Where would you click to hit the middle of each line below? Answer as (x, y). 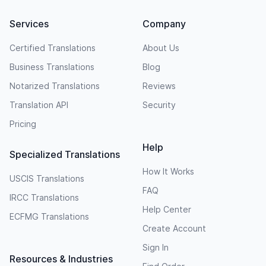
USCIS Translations (47, 178)
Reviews (159, 86)
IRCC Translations (44, 197)
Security (159, 105)
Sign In (156, 247)
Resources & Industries (61, 259)
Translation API (39, 105)
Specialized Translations (65, 154)
